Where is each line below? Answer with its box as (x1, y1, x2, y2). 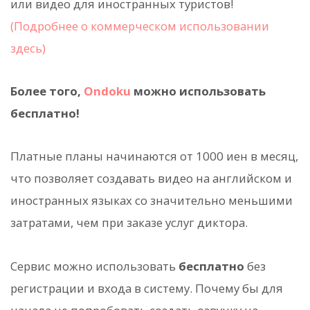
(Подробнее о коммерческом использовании (10, 17, 269, 34)
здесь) (10, 39, 46, 56)
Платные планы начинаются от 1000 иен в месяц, (10, 148, 298, 165)
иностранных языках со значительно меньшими (10, 192, 293, 209)
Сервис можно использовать (10, 257, 179, 274)
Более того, (10, 83, 84, 100)
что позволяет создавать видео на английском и (10, 170, 292, 187)
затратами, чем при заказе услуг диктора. (10, 215, 248, 231)
